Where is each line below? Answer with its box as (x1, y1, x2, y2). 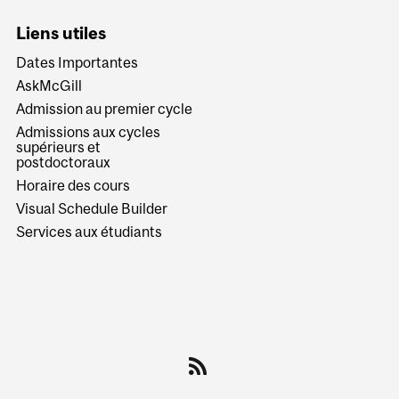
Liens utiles (16, 22, 107, 43)
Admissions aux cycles (16, 124, 161, 141)
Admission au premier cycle (16, 101, 193, 118)
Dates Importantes (16, 54, 139, 71)
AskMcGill (16, 77, 83, 94)
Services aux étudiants (16, 224, 163, 240)
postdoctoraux (16, 154, 111, 171)
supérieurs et (16, 139, 102, 156)
